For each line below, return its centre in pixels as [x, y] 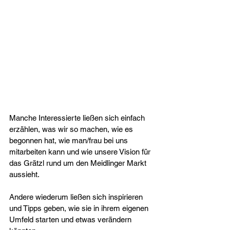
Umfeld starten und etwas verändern [71, 219]
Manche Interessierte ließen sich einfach [78, 118]
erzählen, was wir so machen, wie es [72, 129]
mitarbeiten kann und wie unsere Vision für [81, 151]
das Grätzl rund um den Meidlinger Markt [79, 163]
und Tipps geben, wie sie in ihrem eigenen [80, 208]
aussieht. [24, 174]
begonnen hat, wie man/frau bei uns [70, 140]
